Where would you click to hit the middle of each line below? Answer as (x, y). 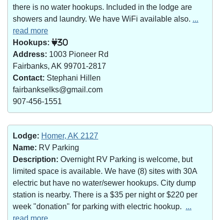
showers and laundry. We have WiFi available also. (103, 19)
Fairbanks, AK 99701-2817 (59, 66)
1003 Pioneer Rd (78, 54)
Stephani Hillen (73, 78)
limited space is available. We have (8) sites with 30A (105, 171)
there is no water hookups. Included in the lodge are (102, 7)
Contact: (29, 78)
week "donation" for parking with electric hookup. (99, 206)
